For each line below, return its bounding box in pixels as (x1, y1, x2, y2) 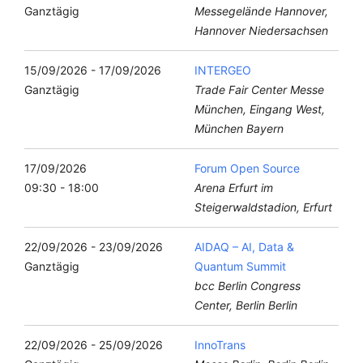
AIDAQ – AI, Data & (194, 239, 294, 254)
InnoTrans (194, 337, 246, 352)
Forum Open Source (194, 160, 300, 175)
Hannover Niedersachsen (194, 23, 328, 37)
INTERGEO (194, 62, 251, 77)
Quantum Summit (194, 258, 286, 273)
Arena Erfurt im (194, 180, 273, 194)
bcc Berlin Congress (194, 278, 301, 293)
